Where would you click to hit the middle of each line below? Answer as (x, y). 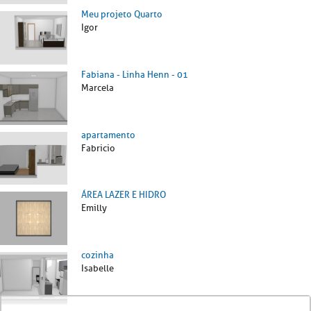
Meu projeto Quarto (122, 15)
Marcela (98, 87)
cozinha (98, 255)
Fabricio (98, 148)
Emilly (94, 208)
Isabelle (98, 268)
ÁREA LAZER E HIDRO (124, 195)
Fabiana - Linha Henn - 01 (135, 74)
